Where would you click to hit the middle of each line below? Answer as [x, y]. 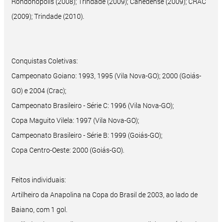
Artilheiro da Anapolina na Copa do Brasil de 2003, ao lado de [105, 195]
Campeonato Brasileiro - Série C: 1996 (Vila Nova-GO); [93, 106]
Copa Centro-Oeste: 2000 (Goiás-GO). [68, 150]
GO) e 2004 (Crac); [39, 91]
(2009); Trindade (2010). [48, 16]
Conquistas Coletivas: [45, 61]
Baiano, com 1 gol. [39, 210]
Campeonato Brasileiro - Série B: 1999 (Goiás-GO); [87, 135]
